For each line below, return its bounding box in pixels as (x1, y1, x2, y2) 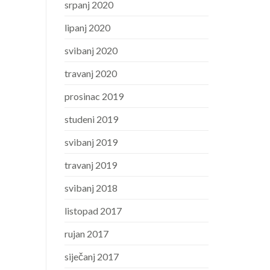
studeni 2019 (64, 113, 118, 125)
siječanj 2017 (64, 251, 119, 263)
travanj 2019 (64, 159, 117, 171)
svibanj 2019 (64, 136, 118, 148)
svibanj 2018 (64, 182, 118, 194)
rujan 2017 (64, 228, 108, 240)
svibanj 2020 (64, 45, 118, 57)
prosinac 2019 (64, 90, 124, 102)
